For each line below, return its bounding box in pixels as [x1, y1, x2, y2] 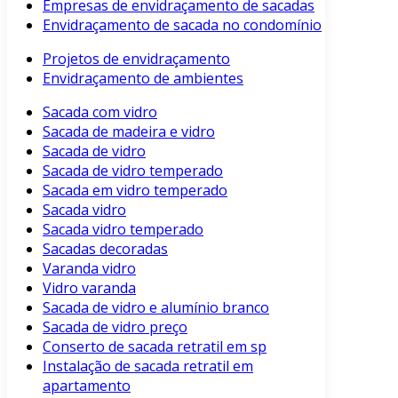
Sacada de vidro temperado [43, 161, 223, 180]
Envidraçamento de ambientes [43, 68, 243, 88]
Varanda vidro [43, 259, 136, 278]
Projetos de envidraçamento [43, 49, 230, 68]
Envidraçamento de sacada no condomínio [43, 15, 322, 35]
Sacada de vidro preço [43, 317, 187, 337]
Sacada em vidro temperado [43, 180, 227, 200]
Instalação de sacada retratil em [43, 356, 253, 376]
